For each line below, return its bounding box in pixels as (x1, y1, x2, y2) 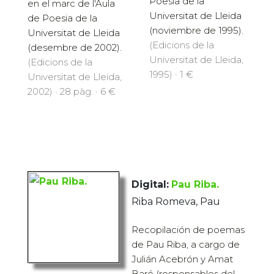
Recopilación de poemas (131, 224, 245, 236)
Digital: (131, 179, 169, 191)
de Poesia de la (28, 12, 97, 24)
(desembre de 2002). (28, 42, 122, 54)
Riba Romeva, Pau (131, 196, 220, 208)
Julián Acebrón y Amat (131, 253, 233, 265)
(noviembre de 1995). (149, 24, 243, 37)
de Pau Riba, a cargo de (131, 239, 240, 251)
